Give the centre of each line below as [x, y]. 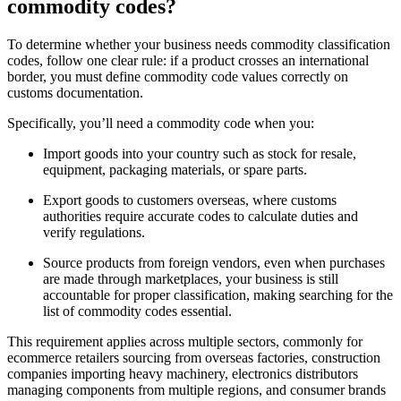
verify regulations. [94, 233]
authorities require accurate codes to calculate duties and [200, 217]
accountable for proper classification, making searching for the [218, 295]
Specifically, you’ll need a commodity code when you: [161, 124]
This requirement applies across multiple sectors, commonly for [185, 342]
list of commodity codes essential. [137, 311]
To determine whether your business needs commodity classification [199, 45]
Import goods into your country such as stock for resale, [200, 154]
